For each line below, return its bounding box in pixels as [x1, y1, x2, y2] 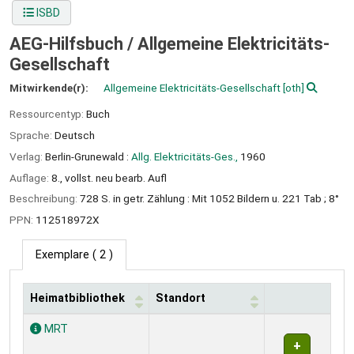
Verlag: [9, 149, 45, 163]
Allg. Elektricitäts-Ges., [131, 149, 238, 163]
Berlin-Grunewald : [45, 149, 129, 163]
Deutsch [55, 128, 95, 141]
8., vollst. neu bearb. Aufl [51, 171, 167, 184]
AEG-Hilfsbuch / [9, 34, 137, 55]
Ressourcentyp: [9, 107, 86, 121]
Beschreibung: [9, 192, 80, 205]
